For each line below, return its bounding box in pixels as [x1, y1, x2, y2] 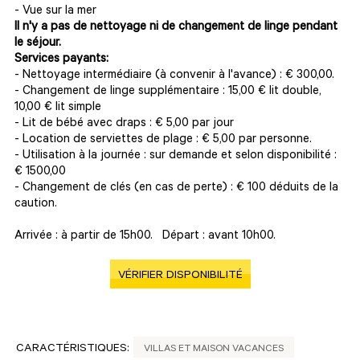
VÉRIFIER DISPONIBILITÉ [117, 270, 243, 283]
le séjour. [14, 37, 61, 51]
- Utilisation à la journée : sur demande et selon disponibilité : [14, 149, 337, 163]
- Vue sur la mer [14, 5, 96, 18]
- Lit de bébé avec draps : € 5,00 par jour [14, 117, 234, 131]
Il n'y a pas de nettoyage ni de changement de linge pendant [14, 21, 337, 35]
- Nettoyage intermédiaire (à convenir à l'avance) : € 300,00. [14, 69, 341, 83]
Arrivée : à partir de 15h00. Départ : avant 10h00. [14, 230, 276, 243]
